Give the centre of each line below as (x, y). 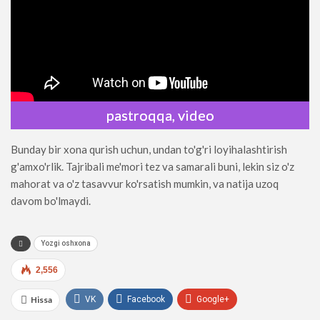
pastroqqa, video (160, 115)
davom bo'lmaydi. (51, 201)
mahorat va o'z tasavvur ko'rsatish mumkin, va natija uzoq (145, 184)
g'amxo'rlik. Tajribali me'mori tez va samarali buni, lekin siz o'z (152, 167)
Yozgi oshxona (66, 244)
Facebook (146, 300)
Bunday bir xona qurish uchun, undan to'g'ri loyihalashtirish (149, 150)
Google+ (213, 300)
